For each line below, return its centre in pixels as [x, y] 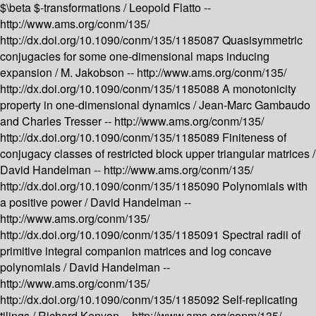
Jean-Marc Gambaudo [255, 105]
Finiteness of [254, 138]
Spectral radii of [261, 235]
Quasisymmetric [262, 40]
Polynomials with [265, 186]
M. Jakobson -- [99, 73]
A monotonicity [259, 89]
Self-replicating [260, 300]
